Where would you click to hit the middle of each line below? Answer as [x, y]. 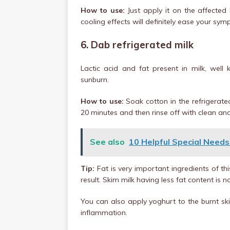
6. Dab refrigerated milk [137, 45]
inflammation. [104, 213]
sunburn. [95, 80]
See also [107, 142]
